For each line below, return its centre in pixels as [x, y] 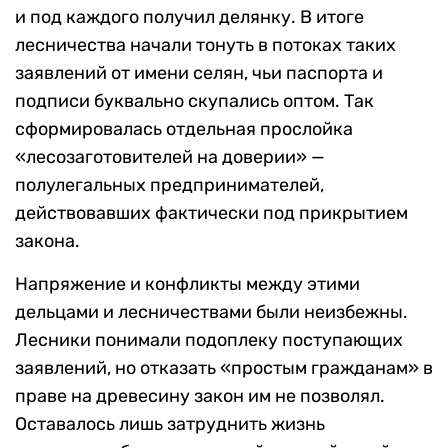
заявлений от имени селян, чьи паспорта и [199, 72]
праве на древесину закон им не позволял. [200, 395]
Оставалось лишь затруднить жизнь [170, 423]
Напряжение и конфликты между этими [187, 283]
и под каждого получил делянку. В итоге [189, 16]
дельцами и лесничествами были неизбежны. [211, 311]
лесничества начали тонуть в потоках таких [205, 44]
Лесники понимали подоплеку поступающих [209, 339]
